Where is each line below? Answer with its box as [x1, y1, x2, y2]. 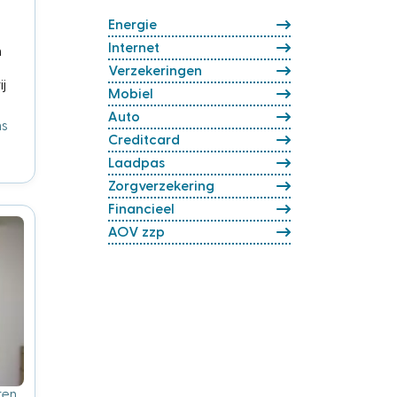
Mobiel [108, 87, 153, 101]
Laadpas [108, 156, 165, 170]
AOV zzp [108, 225, 165, 239]
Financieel [108, 202, 175, 216]
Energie [108, 18, 157, 32]
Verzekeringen [108, 64, 202, 78]
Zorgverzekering [108, 179, 214, 193]
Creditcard [108, 133, 180, 147]
